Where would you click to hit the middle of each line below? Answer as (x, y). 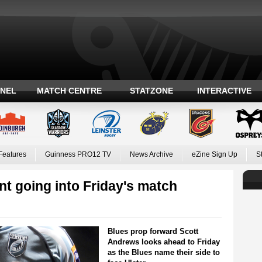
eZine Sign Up (214, 154)
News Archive (151, 154)
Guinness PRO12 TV (78, 154)
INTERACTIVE (224, 91)
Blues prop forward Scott (153, 231)
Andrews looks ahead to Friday (163, 242)
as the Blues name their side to (163, 252)
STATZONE (151, 91)
